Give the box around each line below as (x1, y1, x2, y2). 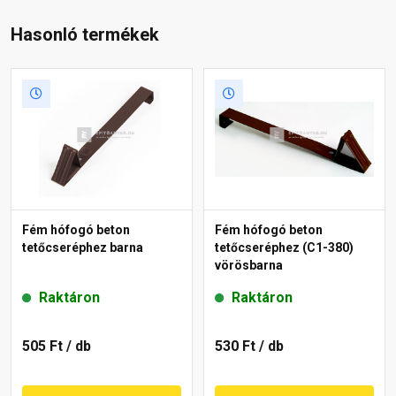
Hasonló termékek (11, 23, 159, 45)
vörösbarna (215, 257, 283, 272)
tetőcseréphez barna (22, 240, 143, 255)
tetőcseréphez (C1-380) (215, 240, 354, 255)
